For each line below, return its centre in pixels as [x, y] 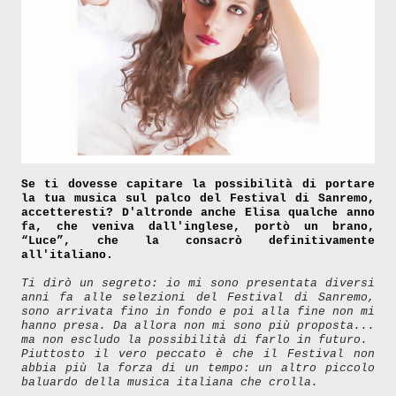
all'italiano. [67, 255]
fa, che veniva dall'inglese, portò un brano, [198, 226]
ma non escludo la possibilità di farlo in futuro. [194, 339]
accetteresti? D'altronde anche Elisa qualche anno [198, 212]
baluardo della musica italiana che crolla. [170, 382]
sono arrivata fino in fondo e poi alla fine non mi [198, 311]
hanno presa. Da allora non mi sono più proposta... [198, 325]
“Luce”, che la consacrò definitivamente [198, 240]
